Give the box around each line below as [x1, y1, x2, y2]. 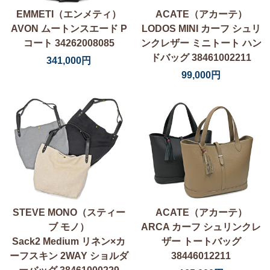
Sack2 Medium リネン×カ [12, 236, 126, 246]
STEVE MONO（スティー [12, 207, 125, 218]
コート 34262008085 [23, 37, 115, 48]
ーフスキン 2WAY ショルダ [9, 250, 128, 261]
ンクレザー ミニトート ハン [140, 37, 262, 48]
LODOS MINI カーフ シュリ [141, 23, 261, 34]
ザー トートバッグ [161, 236, 241, 246]
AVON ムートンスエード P [10, 23, 127, 34]
